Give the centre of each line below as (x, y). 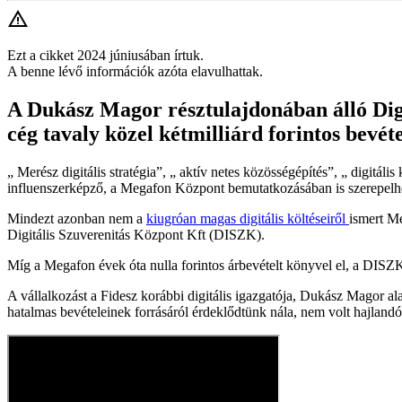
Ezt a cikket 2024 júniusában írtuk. (105, 55)
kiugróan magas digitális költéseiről (248, 218)
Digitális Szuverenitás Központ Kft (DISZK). (136, 234)
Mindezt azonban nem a (77, 218)
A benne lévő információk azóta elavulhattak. (135, 71)
